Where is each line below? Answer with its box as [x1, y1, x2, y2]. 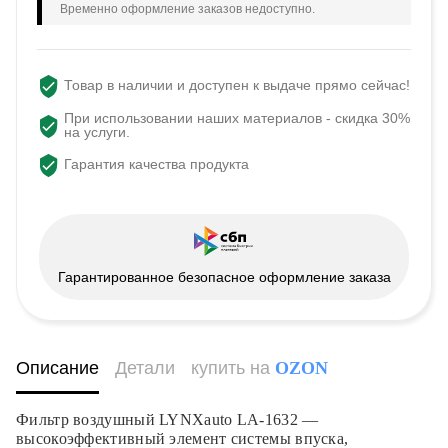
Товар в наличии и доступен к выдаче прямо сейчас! [63, 77, 410, 94]
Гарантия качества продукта [63, 156, 249, 173]
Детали [115, 357, 175, 378]
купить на [191, 357, 275, 378]
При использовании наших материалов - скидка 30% [63, 109, 410, 126]
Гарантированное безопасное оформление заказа [57, 268, 391, 285]
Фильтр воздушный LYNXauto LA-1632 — [16, 410, 319, 428]
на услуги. [63, 123, 130, 140]
